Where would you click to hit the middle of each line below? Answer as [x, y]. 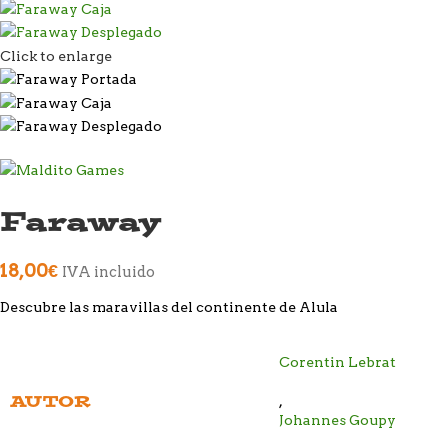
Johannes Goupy [337, 419]
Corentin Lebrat [337, 361]
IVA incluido [108, 271]
